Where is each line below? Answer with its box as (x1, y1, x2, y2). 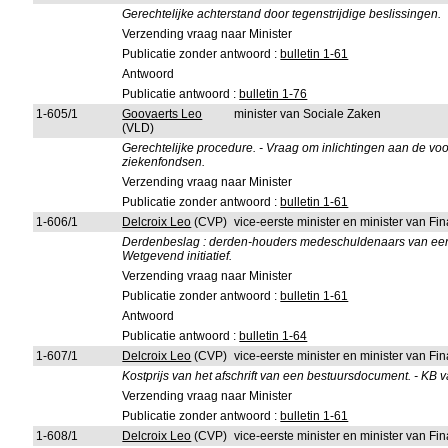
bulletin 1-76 (239, 87, 308, 101)
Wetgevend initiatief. (122, 249, 233, 263)
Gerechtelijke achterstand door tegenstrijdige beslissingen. (122, 7, 442, 21)
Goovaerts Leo (122, 107, 203, 121)
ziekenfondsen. (122, 155, 206, 169)
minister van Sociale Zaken (234, 107, 382, 121)
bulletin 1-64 (239, 329, 308, 343)
